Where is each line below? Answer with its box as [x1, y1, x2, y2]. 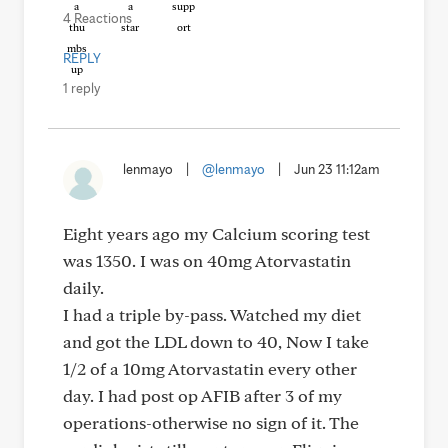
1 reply [63, 80, 100, 96]
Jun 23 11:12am [294, 161, 380, 177]
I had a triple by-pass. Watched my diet [63, 304, 361, 325]
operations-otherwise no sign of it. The [63, 412, 359, 433]
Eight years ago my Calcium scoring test [63, 223, 370, 244]
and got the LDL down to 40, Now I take [63, 331, 369, 352]
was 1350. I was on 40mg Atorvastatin [63, 250, 351, 271]
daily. [63, 277, 104, 298]
